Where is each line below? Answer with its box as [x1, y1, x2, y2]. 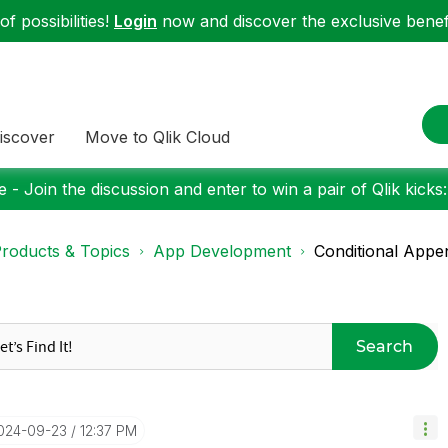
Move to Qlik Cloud [85, 126, 230, 147]
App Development [153, 241, 291, 261]
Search [356, 336, 414, 356]
